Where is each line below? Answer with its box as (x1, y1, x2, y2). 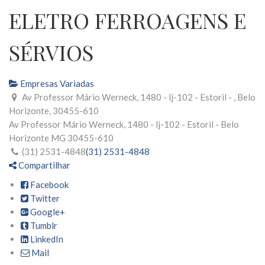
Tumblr (28, 220, 57, 231)
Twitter (28, 193, 60, 203)
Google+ (28, 206, 65, 217)
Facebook (28, 179, 69, 190)
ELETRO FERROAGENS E (9, 6, 246, 34)
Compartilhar (17, 160, 70, 170)
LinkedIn (28, 234, 63, 244)
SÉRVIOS (9, 38, 93, 66)
